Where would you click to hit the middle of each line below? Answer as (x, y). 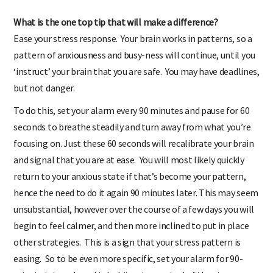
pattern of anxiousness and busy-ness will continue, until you (134, 55)
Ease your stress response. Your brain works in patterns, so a (133, 38)
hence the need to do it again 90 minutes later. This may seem (136, 192)
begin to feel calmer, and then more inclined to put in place (131, 225)
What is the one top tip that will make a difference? (116, 22)
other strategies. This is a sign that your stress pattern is (127, 242)
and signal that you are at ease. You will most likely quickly (129, 159)
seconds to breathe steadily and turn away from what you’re (132, 126)
